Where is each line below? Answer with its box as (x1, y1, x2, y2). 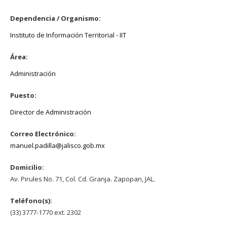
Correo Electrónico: (10, 129, 78, 138)
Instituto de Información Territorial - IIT (10, 30, 126, 40)
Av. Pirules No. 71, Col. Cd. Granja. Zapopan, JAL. (10, 174, 155, 183)
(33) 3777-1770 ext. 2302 (10, 207, 81, 217)
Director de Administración (10, 107, 91, 117)
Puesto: (10, 90, 38, 100)
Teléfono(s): (10, 196, 54, 205)
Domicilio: (10, 162, 46, 172)
